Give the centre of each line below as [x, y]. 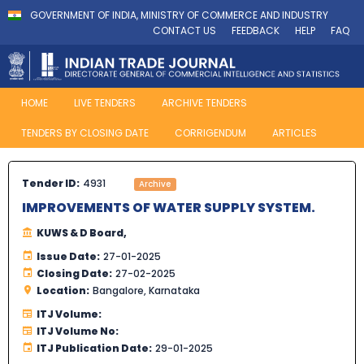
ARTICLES [295, 133]
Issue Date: [68, 257]
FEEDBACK [256, 30]
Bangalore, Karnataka [146, 291]
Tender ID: [51, 184]
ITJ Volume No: [78, 331]
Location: [63, 291]
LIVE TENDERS [105, 103]
